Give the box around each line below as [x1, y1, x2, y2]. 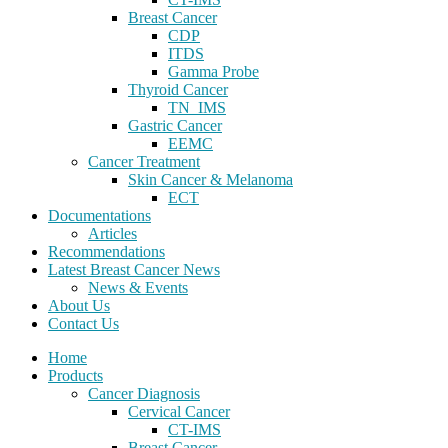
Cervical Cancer [128, 403, 230, 420]
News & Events [88, 279, 188, 296]
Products [48, 367, 103, 384]
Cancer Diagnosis [88, 385, 200, 402]
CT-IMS [168, 421, 221, 438]
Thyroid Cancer [128, 81, 228, 98]
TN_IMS [168, 99, 226, 116]
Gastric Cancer [128, 117, 222, 134]
